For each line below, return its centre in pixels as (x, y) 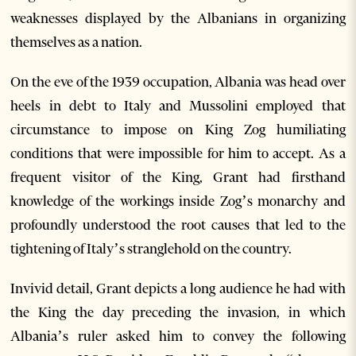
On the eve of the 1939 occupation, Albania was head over (178, 81)
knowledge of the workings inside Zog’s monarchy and (178, 201)
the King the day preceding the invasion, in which (178, 312)
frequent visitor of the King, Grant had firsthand (178, 177)
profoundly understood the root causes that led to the (178, 224)
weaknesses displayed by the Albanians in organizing (178, 18)
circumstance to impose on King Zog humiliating (178, 129)
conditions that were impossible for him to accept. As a (178, 153)
